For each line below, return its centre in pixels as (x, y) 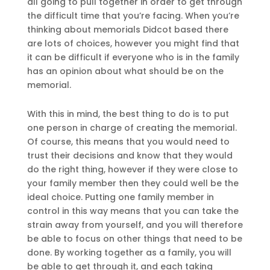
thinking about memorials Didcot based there (127, 30)
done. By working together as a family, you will (129, 252)
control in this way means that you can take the (133, 211)
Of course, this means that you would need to (128, 141)
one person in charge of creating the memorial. (132, 127)
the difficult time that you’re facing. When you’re (133, 16)
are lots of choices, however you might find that (133, 44)
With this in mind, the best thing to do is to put (128, 114)
